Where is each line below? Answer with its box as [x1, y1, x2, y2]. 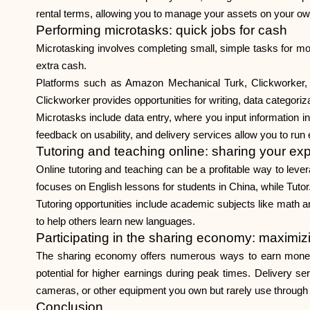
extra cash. [36, 60, 86, 71]
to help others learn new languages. [36, 216, 195, 227]
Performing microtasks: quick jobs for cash [36, 23, 287, 37]
